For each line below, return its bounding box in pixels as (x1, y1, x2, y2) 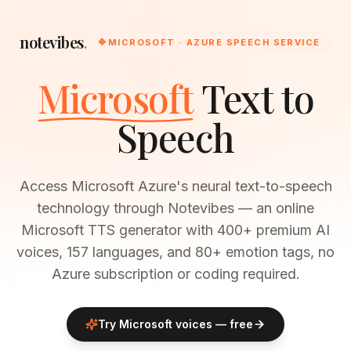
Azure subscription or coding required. (51, 266, 300, 282)
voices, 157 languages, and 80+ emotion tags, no (16, 244, 335, 260)
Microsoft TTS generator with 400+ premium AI (21, 222, 330, 238)
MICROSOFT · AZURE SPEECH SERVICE (107, 37, 320, 48)
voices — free (172, 317, 253, 331)
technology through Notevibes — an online (37, 200, 314, 216)
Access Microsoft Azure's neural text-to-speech (19, 178, 332, 194)
